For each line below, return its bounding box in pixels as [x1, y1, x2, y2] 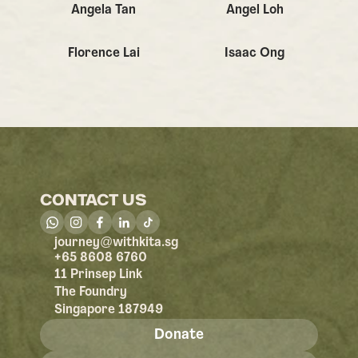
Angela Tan [71, 4, 136, 17]
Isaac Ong [225, 47, 284, 60]
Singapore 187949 [54, 304, 163, 316]
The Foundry [54, 286, 127, 299]
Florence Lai [67, 47, 140, 60]
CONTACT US [40, 191, 147, 210]
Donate [154, 327, 204, 343]
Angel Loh [225, 4, 284, 17]
